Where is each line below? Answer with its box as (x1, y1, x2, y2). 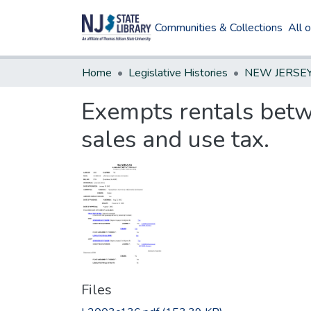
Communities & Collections (155, 20, 283, 35)
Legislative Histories (128, 65, 228, 81)
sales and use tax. (81, 124, 269, 155)
